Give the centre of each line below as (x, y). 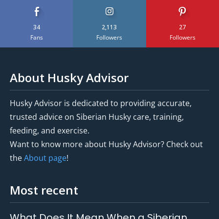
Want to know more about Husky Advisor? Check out (106, 144)
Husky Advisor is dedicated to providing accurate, (101, 103)
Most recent (44, 190)
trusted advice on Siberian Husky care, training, (97, 117)
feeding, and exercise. (50, 130)
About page (45, 158)
